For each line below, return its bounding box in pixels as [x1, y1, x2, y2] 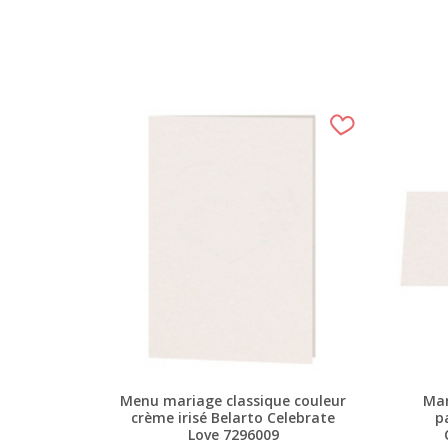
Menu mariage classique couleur [120, 391, 347, 411]
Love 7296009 [187, 425, 279, 445]
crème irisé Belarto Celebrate [131, 408, 336, 428]
